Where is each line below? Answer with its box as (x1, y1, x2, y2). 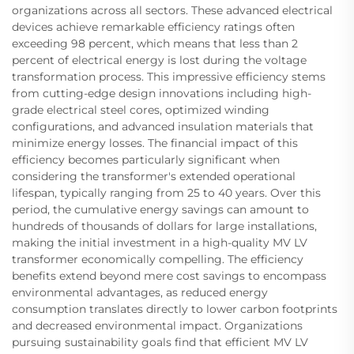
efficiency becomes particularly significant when (12, 153, 280, 167)
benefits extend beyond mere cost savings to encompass (12, 269, 326, 283)
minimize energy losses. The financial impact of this (12, 136, 298, 150)
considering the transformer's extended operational (12, 169, 296, 183)
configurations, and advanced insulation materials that (12, 119, 314, 134)
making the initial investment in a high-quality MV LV (12, 235, 307, 250)
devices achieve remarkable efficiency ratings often (12, 20, 295, 34)
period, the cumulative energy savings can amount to (12, 202, 309, 217)
